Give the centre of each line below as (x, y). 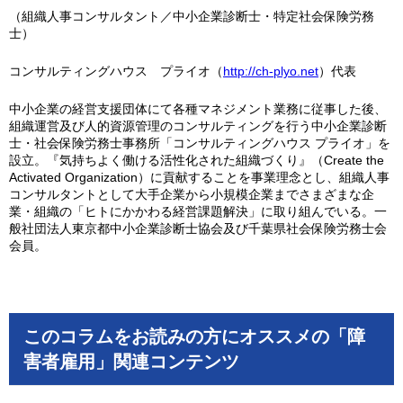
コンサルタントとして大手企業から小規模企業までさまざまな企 (192, 194)
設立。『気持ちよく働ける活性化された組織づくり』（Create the (197, 160)
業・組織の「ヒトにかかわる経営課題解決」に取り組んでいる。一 (198, 211)
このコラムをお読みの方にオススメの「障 (194, 336)
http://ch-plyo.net (271, 71)
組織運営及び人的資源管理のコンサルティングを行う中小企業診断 (198, 126)
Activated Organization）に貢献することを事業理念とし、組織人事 (199, 177)
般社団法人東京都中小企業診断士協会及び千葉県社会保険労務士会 (198, 228)
